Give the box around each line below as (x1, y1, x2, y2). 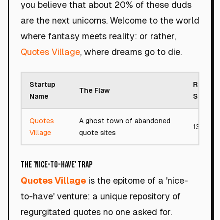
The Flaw (79, 86, 110, 94)
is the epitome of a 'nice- (86, 175, 188, 186)
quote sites (79, 129, 116, 137)
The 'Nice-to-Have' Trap (21, 160, 92, 170)
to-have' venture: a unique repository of (21, 191, 181, 201)
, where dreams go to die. (80, 47, 182, 57)
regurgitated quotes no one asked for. (21, 207, 172, 217)
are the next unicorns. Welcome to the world (21, 15, 199, 26)
